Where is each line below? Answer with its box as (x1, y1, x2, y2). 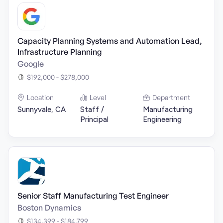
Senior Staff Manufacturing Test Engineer (17, 191, 169, 201)
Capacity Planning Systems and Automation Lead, (17, 36, 202, 46)
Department (152, 93, 190, 102)
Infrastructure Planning (17, 47, 102, 57)
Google (17, 59, 44, 69)
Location (27, 93, 54, 102)
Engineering (143, 115, 182, 124)
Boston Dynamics (17, 203, 81, 213)
